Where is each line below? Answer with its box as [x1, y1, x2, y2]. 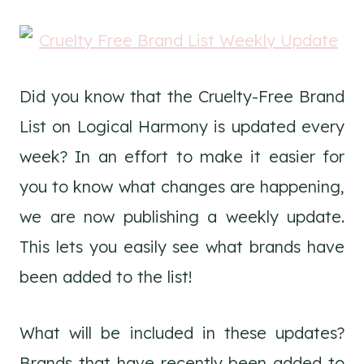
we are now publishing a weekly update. [19, 206, 344, 227]
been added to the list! [19, 266, 193, 287]
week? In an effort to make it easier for [19, 146, 344, 167]
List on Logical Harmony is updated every [19, 116, 344, 136]
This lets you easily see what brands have [19, 236, 344, 257]
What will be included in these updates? [19, 323, 344, 343]
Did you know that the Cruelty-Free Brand [19, 86, 344, 106]
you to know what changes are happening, [19, 176, 344, 197]
